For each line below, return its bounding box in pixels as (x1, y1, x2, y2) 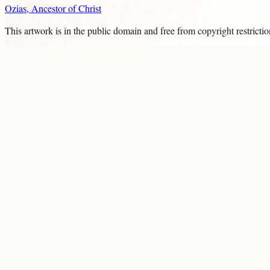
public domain (87, 24, 142, 37)
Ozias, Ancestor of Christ (5, 2, 101, 15)
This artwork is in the (5, 24, 87, 37)
